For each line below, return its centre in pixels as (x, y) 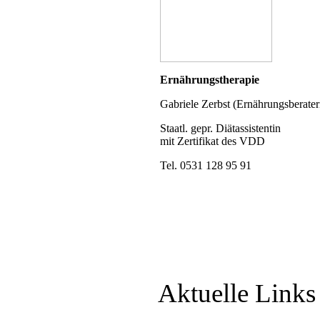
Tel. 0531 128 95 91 (206, 165)
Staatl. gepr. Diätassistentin (220, 128)
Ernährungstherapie (210, 79)
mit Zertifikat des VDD (212, 141)
